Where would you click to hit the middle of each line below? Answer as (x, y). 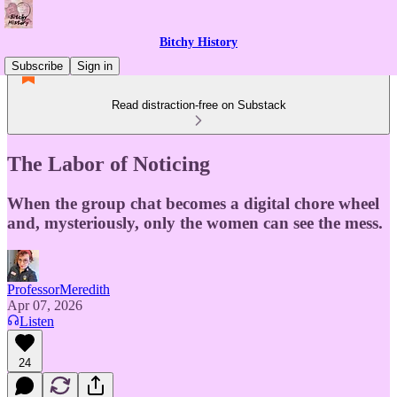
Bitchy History (198, 42)
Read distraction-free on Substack (198, 105)
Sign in (95, 66)
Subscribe (37, 66)
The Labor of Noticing (109, 163)
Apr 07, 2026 (45, 305)
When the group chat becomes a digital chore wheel (193, 203)
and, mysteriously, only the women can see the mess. (195, 222)
